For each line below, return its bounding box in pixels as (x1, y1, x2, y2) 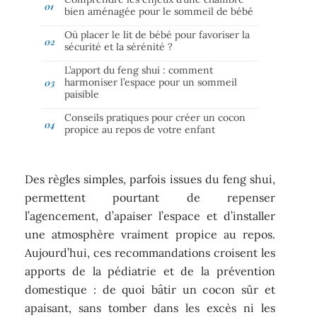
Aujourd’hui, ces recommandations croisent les (25, 246, 275, 260)
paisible (64, 87, 100, 100)
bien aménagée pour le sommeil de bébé (64, 4, 254, 18)
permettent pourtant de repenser (25, 190, 275, 205)
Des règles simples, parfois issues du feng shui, (25, 172, 275, 187)
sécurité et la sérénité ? (64, 40, 173, 53)
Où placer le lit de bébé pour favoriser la (64, 28, 250, 41)
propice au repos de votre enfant (64, 122, 216, 136)
